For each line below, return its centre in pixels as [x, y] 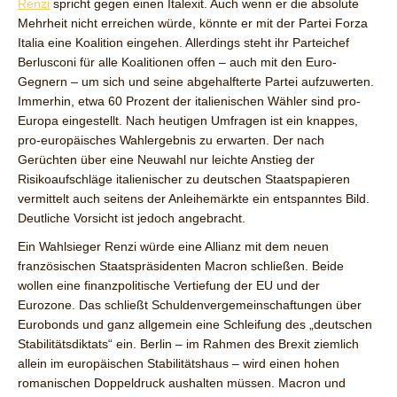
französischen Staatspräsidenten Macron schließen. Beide [181, 266]
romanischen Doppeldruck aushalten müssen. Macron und [182, 383]
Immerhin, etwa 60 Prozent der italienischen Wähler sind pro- [189, 101]
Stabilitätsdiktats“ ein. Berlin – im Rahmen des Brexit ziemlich [188, 344]
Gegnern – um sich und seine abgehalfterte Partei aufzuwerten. [196, 82]
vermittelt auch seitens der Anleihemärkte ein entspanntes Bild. [194, 199]
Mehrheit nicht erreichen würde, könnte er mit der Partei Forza [193, 23]
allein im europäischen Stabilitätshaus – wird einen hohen [179, 364]
